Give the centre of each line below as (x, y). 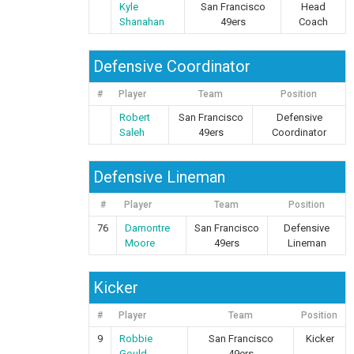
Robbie (136, 339)
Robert (135, 117)
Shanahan (142, 22)
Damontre (148, 228)
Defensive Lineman (160, 177)
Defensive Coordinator (172, 66)
